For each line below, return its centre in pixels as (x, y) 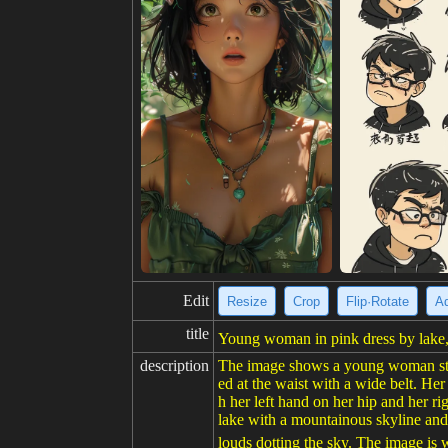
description (174, 365)
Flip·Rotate (377, 301)
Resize (247, 301)
